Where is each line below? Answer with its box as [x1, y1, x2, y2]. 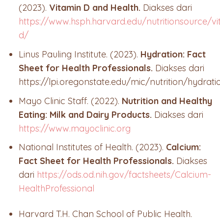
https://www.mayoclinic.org [19, 122, 131, 134]
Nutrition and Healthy [122, 95, 213, 107]
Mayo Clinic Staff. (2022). [19, 95, 122, 107]
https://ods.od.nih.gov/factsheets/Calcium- [34, 169, 212, 181]
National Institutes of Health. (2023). [19, 141, 166, 153]
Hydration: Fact [140, 48, 206, 60]
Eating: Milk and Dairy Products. [19, 109, 152, 120]
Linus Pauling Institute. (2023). [19, 48, 141, 60]
